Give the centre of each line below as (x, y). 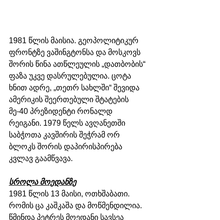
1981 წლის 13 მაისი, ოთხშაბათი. (70, 194)
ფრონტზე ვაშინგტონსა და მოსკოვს (76, 53)
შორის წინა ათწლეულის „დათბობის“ (78, 64)
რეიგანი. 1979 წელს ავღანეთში (68, 123)
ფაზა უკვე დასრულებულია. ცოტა (71, 76)
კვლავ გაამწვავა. (41, 159)
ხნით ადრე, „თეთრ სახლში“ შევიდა (75, 88)
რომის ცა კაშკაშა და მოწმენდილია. (76, 206)
